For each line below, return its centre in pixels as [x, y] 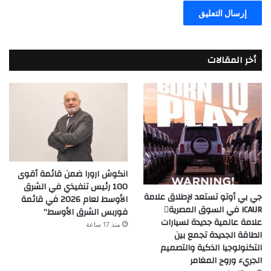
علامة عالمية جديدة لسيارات [211, 223]
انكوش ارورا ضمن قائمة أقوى [73, 175]
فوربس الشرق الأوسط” [86, 213]
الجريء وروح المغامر [226, 261]
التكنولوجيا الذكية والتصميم [211, 248]
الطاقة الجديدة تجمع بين [218, 236]
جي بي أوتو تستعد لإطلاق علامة [203, 198]
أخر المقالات [232, 60]
